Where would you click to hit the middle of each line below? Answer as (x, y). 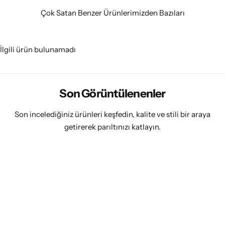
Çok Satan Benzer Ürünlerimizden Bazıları (113, 13)
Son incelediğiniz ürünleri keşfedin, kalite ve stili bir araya (113, 114)
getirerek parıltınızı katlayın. (113, 127)
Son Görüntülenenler (113, 93)
